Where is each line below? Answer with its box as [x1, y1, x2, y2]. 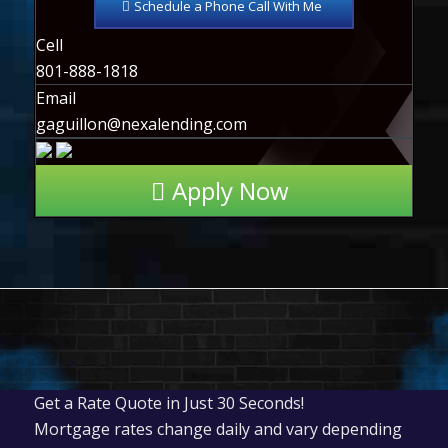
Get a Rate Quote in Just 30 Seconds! [33, 391, 304, 414]
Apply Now [172, 173, 290, 207]
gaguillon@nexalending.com [35, 112, 247, 135]
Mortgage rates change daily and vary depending [33, 417, 402, 440]
